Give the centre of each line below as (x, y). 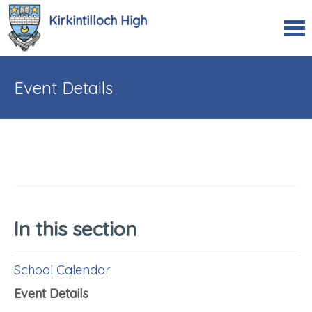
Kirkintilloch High (98, 21)
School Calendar (62, 270)
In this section (75, 229)
